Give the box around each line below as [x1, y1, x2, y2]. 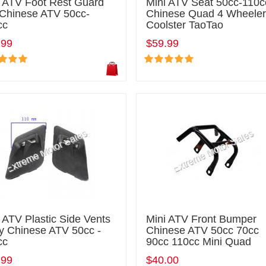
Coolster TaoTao [146, 18, 224, 31]
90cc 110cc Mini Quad [146, 235, 252, 248]
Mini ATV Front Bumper [146, 213, 257, 225]
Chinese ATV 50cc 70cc [146, 224, 259, 236]
